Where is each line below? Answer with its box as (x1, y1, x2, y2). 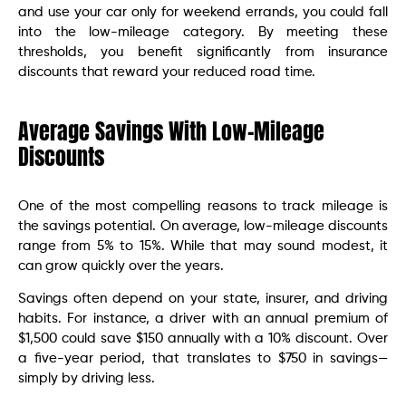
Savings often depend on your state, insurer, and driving (18, 292, 388, 306)
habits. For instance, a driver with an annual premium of (18, 312, 388, 326)
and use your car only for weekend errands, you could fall (18, 5, 388, 19)
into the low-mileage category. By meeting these (18, 24, 388, 39)
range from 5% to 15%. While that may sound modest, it (18, 238, 388, 253)
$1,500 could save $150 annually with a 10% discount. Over (18, 332, 388, 346)
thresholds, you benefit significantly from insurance (18, 44, 388, 59)
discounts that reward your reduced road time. (18, 64, 315, 79)
